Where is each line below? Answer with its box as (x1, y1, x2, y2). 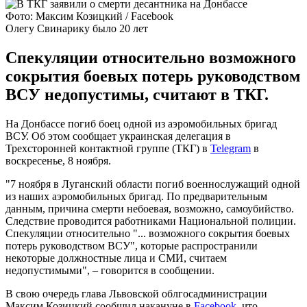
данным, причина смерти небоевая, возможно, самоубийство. (5, 202, 294, 214)
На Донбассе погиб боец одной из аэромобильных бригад (5, 117, 277, 130)
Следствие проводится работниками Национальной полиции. (5, 214, 296, 227)
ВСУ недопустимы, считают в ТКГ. (5, 85, 269, 103)
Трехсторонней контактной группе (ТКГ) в (5, 142, 210, 154)
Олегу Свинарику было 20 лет (5, 22, 148, 34)
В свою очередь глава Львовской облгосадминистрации (5, 287, 267, 299)
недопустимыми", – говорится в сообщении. (5, 264, 214, 276)
